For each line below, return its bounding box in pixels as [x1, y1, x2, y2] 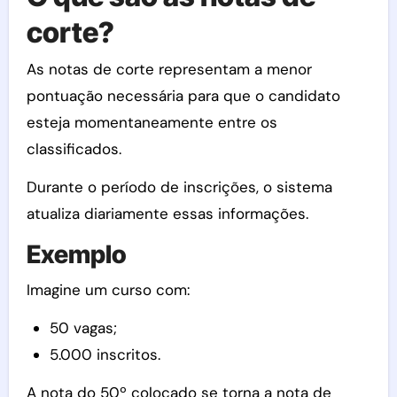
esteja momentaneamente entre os [26, 113, 277, 132]
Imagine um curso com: [26, 279, 190, 300]
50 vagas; [49, 317, 117, 338]
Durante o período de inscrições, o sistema [26, 177, 332, 197]
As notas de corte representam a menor [26, 59, 312, 79]
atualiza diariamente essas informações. [26, 204, 308, 223]
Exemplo [26, 239, 127, 269]
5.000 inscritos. [49, 344, 160, 364]
